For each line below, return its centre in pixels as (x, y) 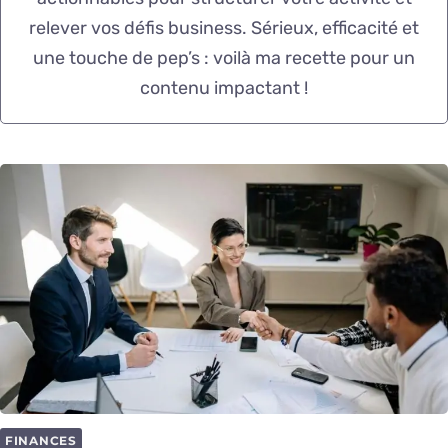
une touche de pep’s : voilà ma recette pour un (224, 58)
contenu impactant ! (224, 88)
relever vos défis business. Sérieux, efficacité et (224, 28)
